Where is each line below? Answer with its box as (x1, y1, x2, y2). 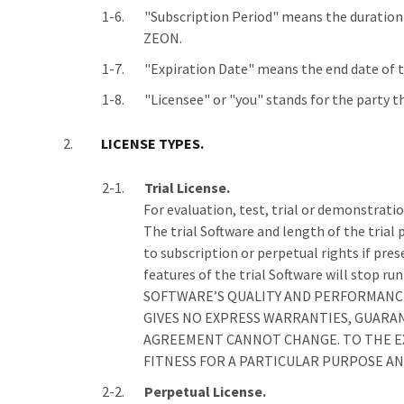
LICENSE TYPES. (101, 134, 204, 152)
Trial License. (144, 179, 230, 197)
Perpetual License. (144, 382, 266, 400)
